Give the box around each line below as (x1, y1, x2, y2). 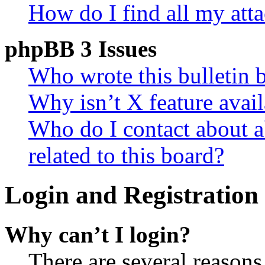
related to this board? (28, 142, 224, 168)
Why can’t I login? (5, 221, 191, 247)
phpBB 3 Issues (5, 35, 157, 62)
